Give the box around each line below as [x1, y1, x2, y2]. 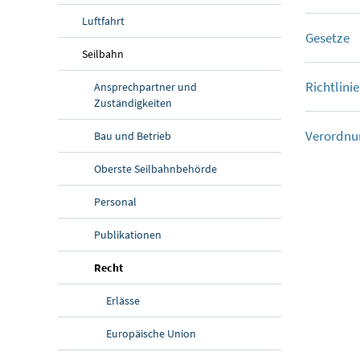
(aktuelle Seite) [121, 259, 198, 274]
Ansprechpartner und [94, 79, 197, 94]
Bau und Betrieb [94, 128, 171, 143]
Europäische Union [106, 325, 196, 341]
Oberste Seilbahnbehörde [94, 161, 217, 176]
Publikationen [94, 227, 162, 242]
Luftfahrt [82, 13, 125, 28]
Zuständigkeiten [94, 95, 172, 110]
